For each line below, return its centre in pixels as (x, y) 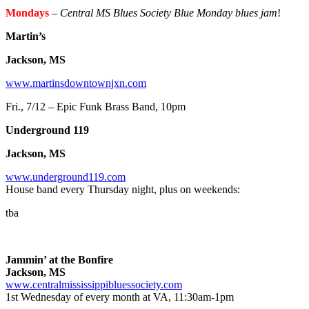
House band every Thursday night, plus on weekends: (123, 190)
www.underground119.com (66, 177)
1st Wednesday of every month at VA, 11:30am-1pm (120, 297)
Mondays (27, 13)
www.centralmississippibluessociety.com (94, 285)
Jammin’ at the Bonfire (59, 260)
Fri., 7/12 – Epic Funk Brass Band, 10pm (96, 107)
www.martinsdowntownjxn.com (76, 83)
